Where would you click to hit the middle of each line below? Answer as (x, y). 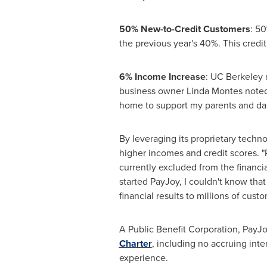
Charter (135, 243)
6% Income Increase (162, 77)
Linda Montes (214, 91)
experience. (143, 258)
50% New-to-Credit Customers (184, 29)
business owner (153, 91)
